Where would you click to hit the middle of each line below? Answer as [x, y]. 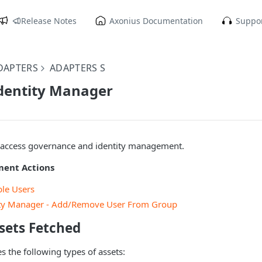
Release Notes [49, 20]
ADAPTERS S [78, 68]
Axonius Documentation [156, 20]
